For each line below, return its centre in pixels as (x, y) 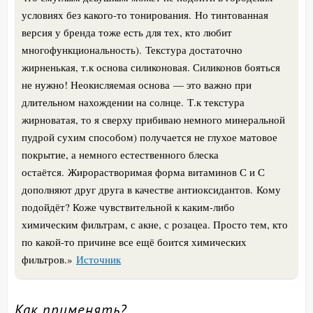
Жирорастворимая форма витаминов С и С (166, 172)
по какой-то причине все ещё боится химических (134, 241)
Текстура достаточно (194, 49)
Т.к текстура (216, 102)
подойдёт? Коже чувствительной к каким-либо (128, 206)
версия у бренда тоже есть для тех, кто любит (127, 32)
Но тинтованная (232, 14)
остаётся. (45, 172)
